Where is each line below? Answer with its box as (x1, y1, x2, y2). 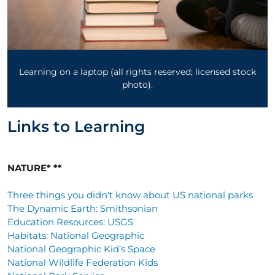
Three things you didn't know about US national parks (7, 188, 253, 201)
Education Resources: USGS (7, 215, 133, 228)
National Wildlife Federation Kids (7, 256, 158, 268)
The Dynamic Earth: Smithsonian (7, 202, 158, 214)
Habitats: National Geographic (7, 229, 144, 241)
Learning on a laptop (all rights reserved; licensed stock (19, 66, 256, 77)
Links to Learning (7, 117, 145, 136)
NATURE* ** (7, 161, 62, 174)
